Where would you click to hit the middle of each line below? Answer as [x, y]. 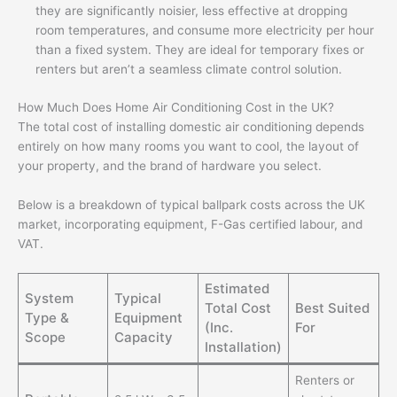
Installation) [243, 346]
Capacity [143, 337]
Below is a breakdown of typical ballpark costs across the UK [191, 204]
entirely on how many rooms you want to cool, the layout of [188, 146]
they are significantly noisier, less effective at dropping [191, 11]
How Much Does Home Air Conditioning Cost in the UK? [176, 107]
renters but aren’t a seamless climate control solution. [189, 70]
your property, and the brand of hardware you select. [170, 165]
